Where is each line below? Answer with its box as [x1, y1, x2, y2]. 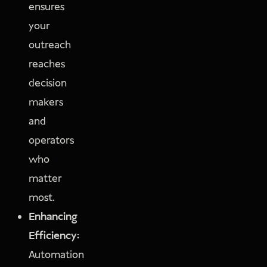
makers [29, 95, 64, 110]
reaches [29, 57, 66, 72]
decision [29, 76, 67, 91]
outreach [29, 38, 72, 52]
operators [29, 133, 74, 148]
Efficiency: [29, 228, 80, 243]
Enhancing [29, 209, 77, 224]
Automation [29, 247, 85, 262]
